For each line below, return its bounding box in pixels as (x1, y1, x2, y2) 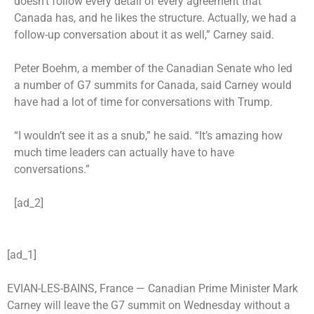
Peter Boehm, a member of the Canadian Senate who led (14, 61, 292, 75)
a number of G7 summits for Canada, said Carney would (14, 78, 292, 92)
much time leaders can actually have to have (14, 145, 234, 159)
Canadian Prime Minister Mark (148, 281, 298, 295)
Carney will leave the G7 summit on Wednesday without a (7, 298, 290, 312)
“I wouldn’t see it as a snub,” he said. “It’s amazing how (14, 128, 282, 142)
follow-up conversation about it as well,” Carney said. (14, 27, 274, 41)
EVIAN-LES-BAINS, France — (7, 281, 148, 295)
